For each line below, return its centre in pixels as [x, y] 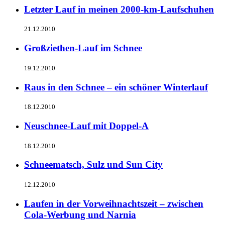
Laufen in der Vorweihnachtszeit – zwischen [114, 203]
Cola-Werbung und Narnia [80, 214]
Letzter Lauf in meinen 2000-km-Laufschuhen [119, 9]
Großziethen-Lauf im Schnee [83, 48]
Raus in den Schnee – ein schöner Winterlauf [116, 87]
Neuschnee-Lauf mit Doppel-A [86, 126]
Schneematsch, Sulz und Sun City [93, 165]
